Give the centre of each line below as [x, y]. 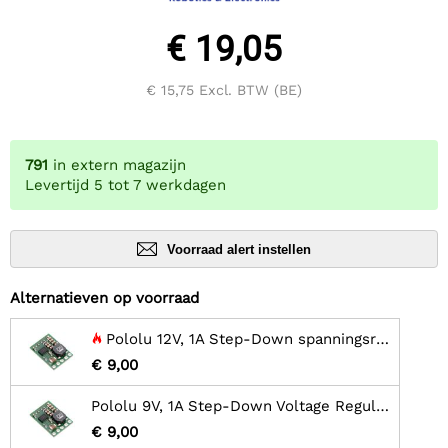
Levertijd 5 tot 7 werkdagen [125, 185]
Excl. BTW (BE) [248, 90]
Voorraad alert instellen [239, 249]
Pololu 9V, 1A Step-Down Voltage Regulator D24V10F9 [382, 406]
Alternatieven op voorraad [104, 298]
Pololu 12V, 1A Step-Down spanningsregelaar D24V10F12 [241, 339]
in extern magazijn [119, 165]
